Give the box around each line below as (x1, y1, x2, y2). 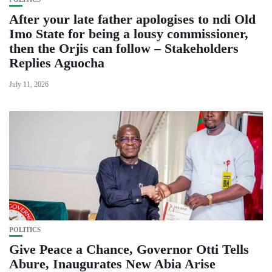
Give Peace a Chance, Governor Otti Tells (9, 241, 249, 257)
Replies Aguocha (9, 55, 104, 70)
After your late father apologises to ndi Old (9, 11, 256, 27)
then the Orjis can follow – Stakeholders (9, 40, 239, 56)
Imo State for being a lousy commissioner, (9, 25, 248, 41)
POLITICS (9, 225, 41, 233)
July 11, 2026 (9, 80, 49, 89)
